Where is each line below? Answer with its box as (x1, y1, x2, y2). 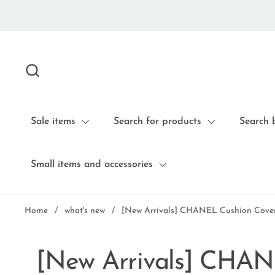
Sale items (31, 117, 76, 126)
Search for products (114, 117, 201, 126)
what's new (64, 206, 105, 215)
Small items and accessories (31, 160, 153, 169)
